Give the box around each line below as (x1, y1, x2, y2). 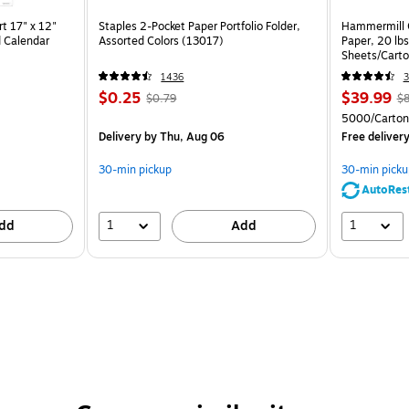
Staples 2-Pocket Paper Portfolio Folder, (99, 17, 301, 35)
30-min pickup (99, 161, 173, 178)
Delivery (99, 128, 142, 145)
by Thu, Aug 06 (142, 128, 225, 145)
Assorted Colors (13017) (99, 32, 225, 49)
